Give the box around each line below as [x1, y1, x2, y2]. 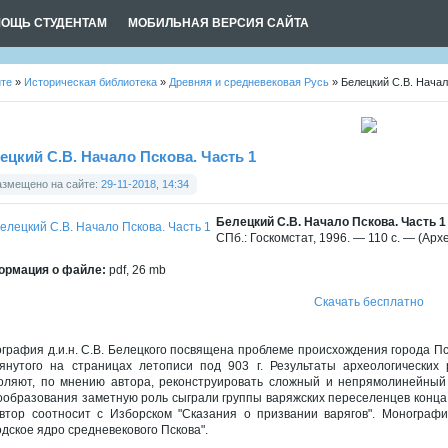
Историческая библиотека [24, 76, 157, 88]
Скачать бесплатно [313, 295, 424, 309]
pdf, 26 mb [106, 263, 166, 277]
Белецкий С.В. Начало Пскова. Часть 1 [216, 215, 446, 229]
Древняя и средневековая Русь [169, 76, 329, 88]
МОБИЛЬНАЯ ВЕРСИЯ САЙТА [128, 16, 309, 30]
